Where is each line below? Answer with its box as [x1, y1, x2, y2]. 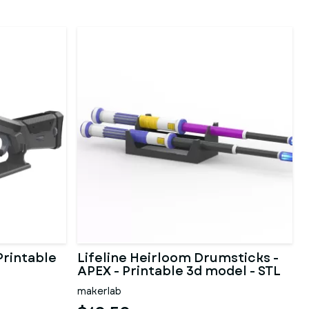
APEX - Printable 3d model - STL [77, 262, 281, 280]
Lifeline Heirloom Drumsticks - [77, 249, 279, 267]
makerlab [77, 284, 121, 298]
